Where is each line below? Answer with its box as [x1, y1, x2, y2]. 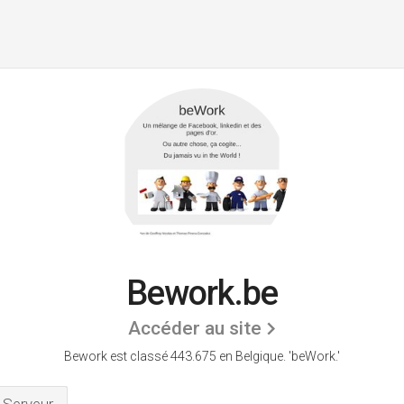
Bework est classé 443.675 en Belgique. [64, 349, 289, 363]
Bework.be [126, 273, 278, 313]
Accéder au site [127, 317, 262, 339]
